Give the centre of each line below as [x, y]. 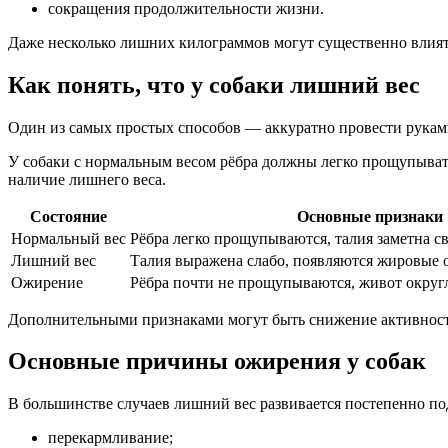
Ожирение [47, 282]
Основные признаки [369, 216]
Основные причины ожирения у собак [217, 361]
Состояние [68, 216]
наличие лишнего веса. [87, 179]
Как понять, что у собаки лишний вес [214, 84]
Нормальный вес [68, 238]
